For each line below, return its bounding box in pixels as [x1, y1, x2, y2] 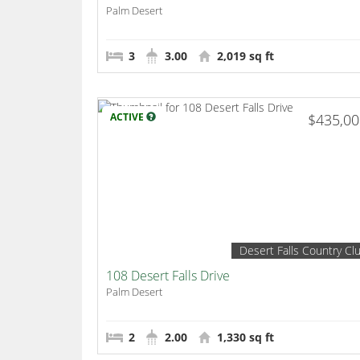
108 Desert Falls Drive [106, 267, 230, 285]
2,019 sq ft [214, 48, 274, 64]
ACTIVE [110, 110, 146, 125]
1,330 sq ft [214, 329, 274, 346]
